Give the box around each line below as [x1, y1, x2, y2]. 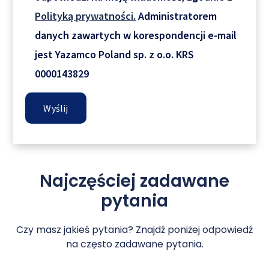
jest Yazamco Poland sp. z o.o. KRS [35, 47, 195, 62]
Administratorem [136, 9, 217, 23]
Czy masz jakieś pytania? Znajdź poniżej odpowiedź [16, 223, 253, 237]
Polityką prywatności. [35, 9, 136, 23]
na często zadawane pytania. [65, 237, 204, 251]
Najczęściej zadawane [40, 169, 229, 193]
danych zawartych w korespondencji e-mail [35, 28, 237, 43]
